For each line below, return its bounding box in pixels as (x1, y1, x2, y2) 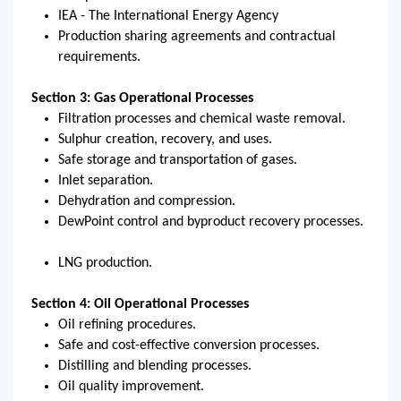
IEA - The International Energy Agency (58, 8, 278, 23)
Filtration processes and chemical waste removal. (58, 111, 349, 126)
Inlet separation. (58, 173, 153, 188)
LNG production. (58, 255, 156, 270)
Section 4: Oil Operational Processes (31, 296, 249, 311)
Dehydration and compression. (58, 193, 235, 209)
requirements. (58, 49, 144, 64)
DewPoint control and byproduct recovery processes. (58, 214, 367, 229)
